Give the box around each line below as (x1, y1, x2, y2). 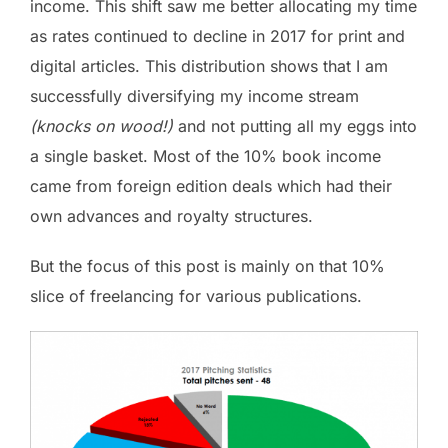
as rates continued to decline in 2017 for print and (30, 26, 405, 47)
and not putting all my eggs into (178, 116, 417, 137)
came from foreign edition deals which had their (30, 176, 392, 197)
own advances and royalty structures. (30, 206, 313, 227)
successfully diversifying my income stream (30, 86, 359, 107)
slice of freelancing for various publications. (30, 286, 362, 307)
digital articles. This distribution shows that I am (30, 56, 388, 77)
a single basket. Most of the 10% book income (30, 146, 381, 167)
